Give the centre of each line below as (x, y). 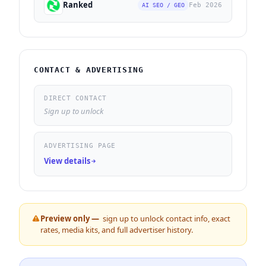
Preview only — (72, 219)
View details (67, 161)
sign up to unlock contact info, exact (167, 219)
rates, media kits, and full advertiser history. (117, 230)
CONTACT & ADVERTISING (89, 69)
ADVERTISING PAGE (80, 145)
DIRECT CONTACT (75, 98)
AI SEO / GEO (163, 5)
